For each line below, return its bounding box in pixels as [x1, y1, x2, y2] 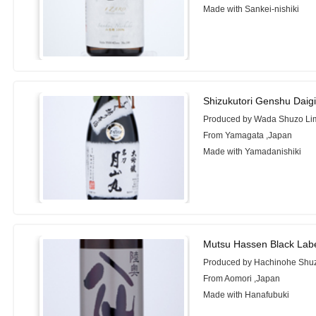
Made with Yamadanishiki [203, 147, 302, 157]
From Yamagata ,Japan [203, 130, 293, 141]
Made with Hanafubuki [203, 289, 290, 300]
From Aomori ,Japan [203, 273, 281, 284]
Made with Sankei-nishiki [203, 4, 300, 14]
